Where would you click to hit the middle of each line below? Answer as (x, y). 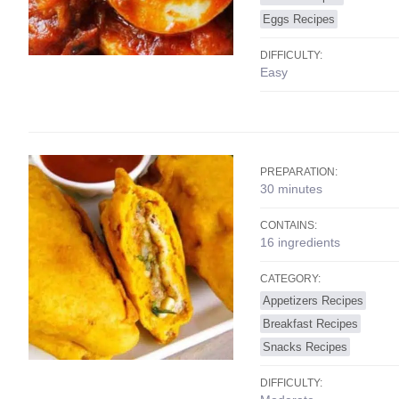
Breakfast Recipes (310, 324)
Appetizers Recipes (313, 301)
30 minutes (291, 189)
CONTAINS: (289, 225)
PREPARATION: (299, 172)
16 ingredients (300, 242)
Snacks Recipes (305, 347)
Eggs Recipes (299, 19)
